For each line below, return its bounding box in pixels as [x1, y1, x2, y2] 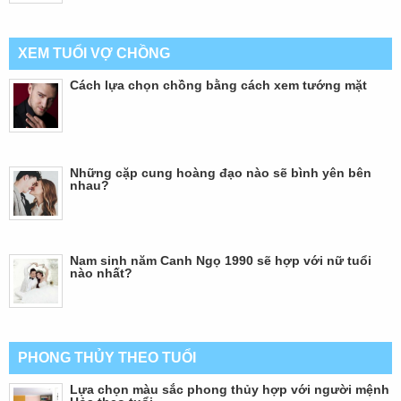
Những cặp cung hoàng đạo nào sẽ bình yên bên [70, 165, 371, 180]
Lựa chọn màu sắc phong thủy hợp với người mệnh [70, 381, 389, 397]
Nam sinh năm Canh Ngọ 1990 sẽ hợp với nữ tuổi [70, 252, 371, 268]
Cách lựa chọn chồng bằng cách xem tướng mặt [70, 77, 367, 92]
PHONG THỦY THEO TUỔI [18, 349, 196, 365]
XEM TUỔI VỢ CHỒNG [18, 45, 170, 61]
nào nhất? [70, 265, 132, 280]
